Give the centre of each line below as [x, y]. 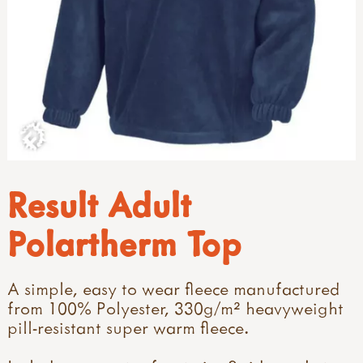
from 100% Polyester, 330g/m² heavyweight [175, 307]
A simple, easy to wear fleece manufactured [173, 288]
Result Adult [99, 204]
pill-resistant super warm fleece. [128, 327]
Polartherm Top [124, 243]
